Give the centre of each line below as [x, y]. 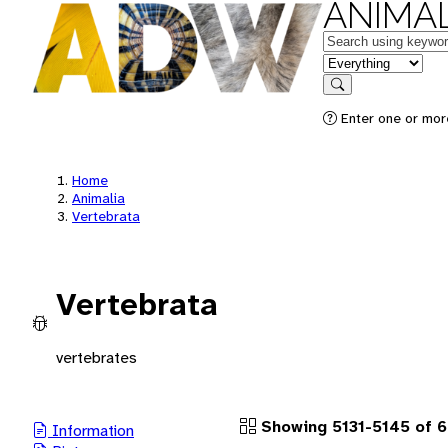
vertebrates [96, 357]
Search [357, 98]
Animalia [98, 198]
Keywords [356, 39]
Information [91, 430]
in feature [355, 61]
